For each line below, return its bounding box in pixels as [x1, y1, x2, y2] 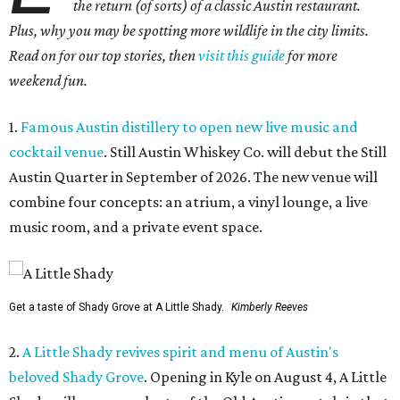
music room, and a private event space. [9, 218, 262, 236]
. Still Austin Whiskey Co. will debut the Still [104, 143, 387, 161]
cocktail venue [9, 143, 104, 161]
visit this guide [198, 46, 287, 64]
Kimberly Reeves [231, 301, 308, 313]
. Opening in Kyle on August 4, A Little [144, 368, 387, 386]
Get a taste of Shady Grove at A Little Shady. [9, 301, 224, 313]
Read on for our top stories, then [9, 46, 198, 64]
